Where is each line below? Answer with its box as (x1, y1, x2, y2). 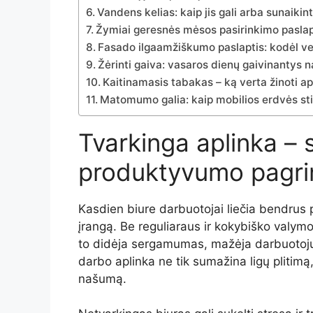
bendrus (259, 201, 310, 216)
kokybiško (214, 219, 274, 233)
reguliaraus (138, 219, 204, 233)
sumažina (193, 254, 250, 268)
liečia (227, 201, 259, 216)
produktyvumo (78, 156, 251, 187)
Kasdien (78, 201, 127, 216)
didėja (93, 236, 131, 251)
